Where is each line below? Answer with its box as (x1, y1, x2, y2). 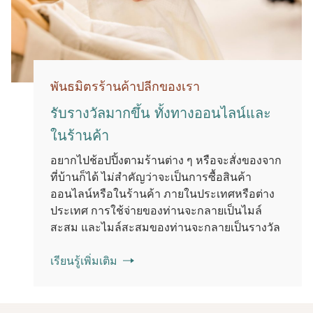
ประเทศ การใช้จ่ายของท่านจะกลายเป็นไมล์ (50, 205, 262, 217)
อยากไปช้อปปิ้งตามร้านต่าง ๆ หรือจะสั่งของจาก (50, 154, 282, 166)
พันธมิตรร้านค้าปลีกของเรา (50, 80, 200, 94)
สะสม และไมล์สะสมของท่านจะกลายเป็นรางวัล (50, 221, 280, 233)
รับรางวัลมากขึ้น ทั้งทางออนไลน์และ (50, 105, 271, 121)
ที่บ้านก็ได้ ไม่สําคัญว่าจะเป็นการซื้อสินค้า (50, 171, 252, 183)
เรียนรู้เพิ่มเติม (50, 255, 117, 267)
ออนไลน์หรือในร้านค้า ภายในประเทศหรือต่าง (50, 188, 275, 200)
